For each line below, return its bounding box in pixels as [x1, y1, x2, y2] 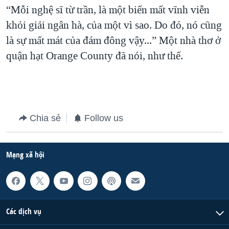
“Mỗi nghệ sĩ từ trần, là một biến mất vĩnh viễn [6, 2, 210, 17]
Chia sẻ [30, 112, 61, 123]
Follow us [84, 112, 123, 123]
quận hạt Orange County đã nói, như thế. [6, 48, 183, 63]
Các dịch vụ [6, 206, 41, 217]
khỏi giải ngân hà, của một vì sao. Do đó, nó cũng [6, 17, 222, 32]
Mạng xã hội [6, 149, 44, 160]
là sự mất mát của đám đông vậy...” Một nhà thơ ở [6, 33, 221, 48]
